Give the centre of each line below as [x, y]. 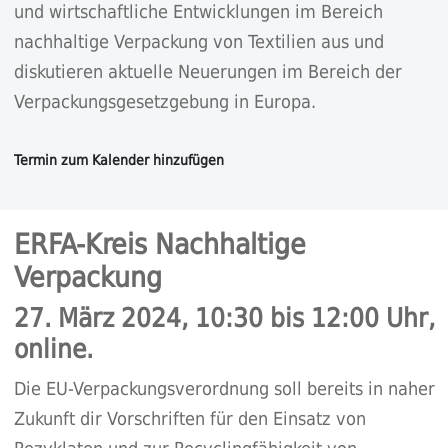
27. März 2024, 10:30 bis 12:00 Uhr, [224, 317]
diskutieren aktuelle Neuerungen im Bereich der [207, 71]
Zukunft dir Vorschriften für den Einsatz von [189, 418]
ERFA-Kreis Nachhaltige [159, 244]
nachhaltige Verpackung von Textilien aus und [198, 41]
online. [53, 348]
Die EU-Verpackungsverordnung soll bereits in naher [224, 388]
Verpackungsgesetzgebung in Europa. [164, 101]
